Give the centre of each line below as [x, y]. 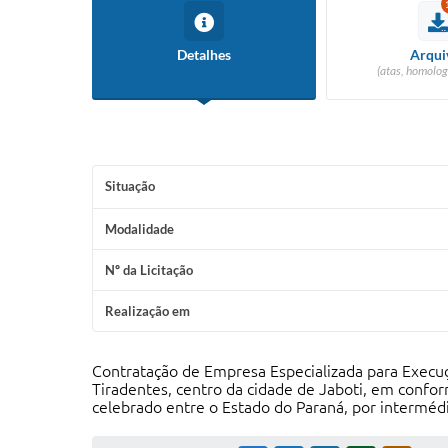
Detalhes [204, 54]
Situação [130, 186]
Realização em [147, 311]
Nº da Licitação [149, 270]
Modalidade [139, 229]
